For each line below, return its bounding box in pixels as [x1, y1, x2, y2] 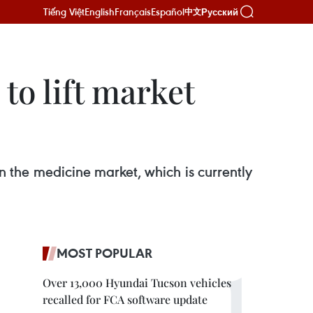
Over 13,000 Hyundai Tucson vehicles [43, 275, 231, 290]
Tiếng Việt [43, 5, 85, 18]
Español [151, 5, 184, 18]
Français [115, 5, 151, 18]
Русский [201, 6, 238, 17]
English [85, 5, 115, 18]
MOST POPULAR [57, 245, 152, 261]
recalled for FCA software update [43, 292, 208, 307]
